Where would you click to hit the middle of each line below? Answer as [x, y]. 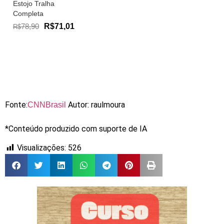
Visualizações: [41, 148]
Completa [28, 13]
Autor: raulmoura [96, 104]
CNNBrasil [48, 104]
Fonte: [16, 104]
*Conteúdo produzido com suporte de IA [76, 128]
